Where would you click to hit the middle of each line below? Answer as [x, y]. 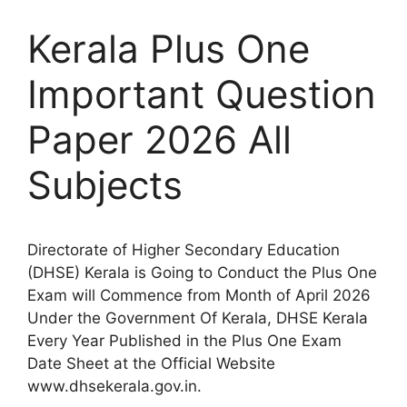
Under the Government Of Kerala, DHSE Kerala [198, 318]
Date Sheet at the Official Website [151, 363]
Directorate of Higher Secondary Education [184, 250]
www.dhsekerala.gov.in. [114, 386]
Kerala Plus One [169, 49]
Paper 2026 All [159, 139]
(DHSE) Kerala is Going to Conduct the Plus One [202, 273]
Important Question [202, 94]
